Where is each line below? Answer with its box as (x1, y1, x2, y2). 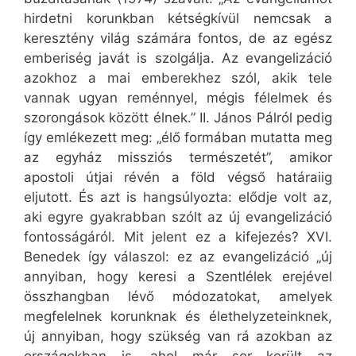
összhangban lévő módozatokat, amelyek (24, 288, 332, 305)
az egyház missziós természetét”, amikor (24, 149, 332, 166)
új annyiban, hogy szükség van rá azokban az (24, 328, 332, 345)
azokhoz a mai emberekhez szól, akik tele (24, 70, 332, 87)
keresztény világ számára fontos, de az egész (24, 30, 332, 47)
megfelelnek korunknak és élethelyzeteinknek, (24, 308, 332, 325)
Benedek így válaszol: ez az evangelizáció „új (24, 249, 332, 265)
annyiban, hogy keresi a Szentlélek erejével (24, 269, 332, 285)
